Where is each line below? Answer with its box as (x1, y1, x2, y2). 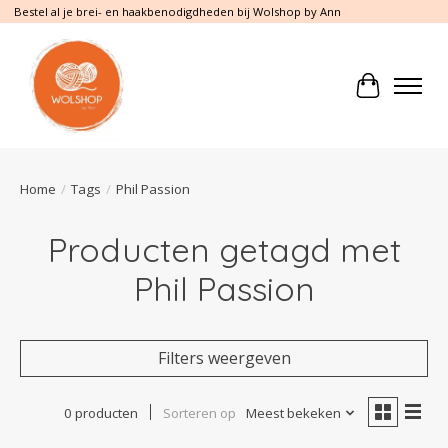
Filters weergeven (157, 346, 291, 369)
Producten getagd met (47, 228, 401, 270)
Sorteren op (162, 403, 236, 422)
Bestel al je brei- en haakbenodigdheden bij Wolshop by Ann (13, 4, 341, 20)
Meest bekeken (245, 403, 341, 422)
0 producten (63, 403, 138, 422)
